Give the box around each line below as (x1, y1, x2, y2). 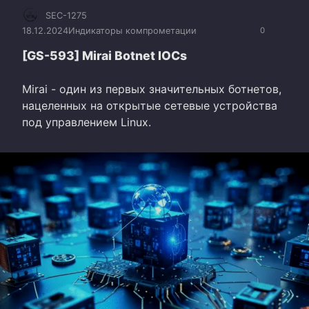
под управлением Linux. (22, 114, 151, 129)
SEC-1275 (46, 10, 87, 21)
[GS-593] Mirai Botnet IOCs (22, 48, 187, 63)
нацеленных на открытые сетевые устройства (22, 98, 277, 112)
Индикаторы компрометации (68, 25, 197, 36)
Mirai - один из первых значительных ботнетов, (22, 81, 281, 96)
